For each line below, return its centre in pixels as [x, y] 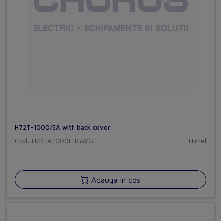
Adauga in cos [114, 180]
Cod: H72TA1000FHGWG [54, 141]
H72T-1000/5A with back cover [62, 128]
